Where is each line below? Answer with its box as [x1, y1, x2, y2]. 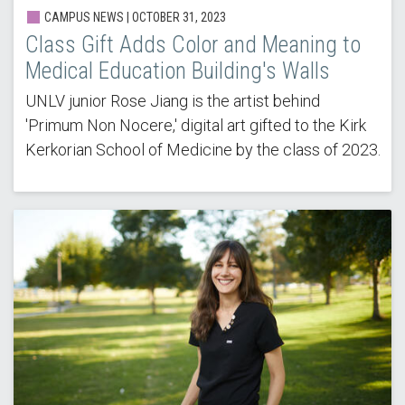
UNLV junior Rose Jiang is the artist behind [24, 91, 320, 111]
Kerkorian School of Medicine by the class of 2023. [24, 140, 381, 160]
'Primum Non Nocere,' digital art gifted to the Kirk [24, 116, 366, 136]
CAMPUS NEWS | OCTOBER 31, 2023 [41, 10, 226, 25]
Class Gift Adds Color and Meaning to [24, 32, 361, 59]
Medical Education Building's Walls [24, 58, 330, 85]
